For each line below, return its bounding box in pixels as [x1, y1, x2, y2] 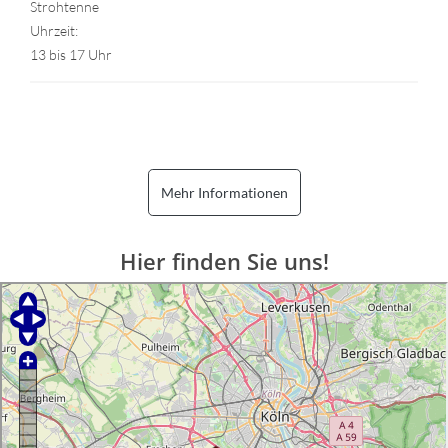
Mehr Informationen [160, 183, 288, 201]
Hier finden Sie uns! [119, 245, 329, 276]
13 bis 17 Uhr [30, 45, 112, 63]
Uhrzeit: [30, 21, 78, 39]
